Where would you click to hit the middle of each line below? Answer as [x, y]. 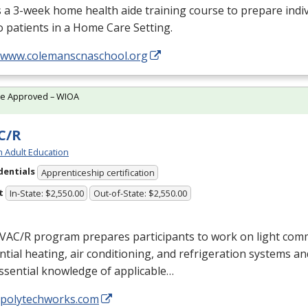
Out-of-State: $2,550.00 [141, 194]
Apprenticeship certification [98, 172]
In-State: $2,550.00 [46, 194]
